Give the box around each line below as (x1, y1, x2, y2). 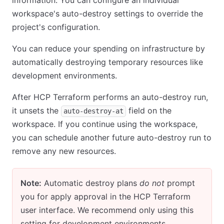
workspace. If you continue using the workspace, (12, 119, 197, 129)
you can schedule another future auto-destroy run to (12, 132, 211, 142)
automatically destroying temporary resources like (12, 57, 203, 67)
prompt (164, 178, 195, 188)
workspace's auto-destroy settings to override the (12, 8, 203, 18)
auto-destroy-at (63, 107, 123, 115)
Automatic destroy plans (41, 178, 139, 188)
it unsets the (12, 105, 61, 115)
